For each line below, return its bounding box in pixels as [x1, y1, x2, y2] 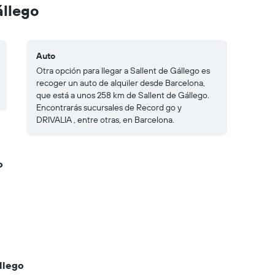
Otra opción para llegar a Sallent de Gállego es [36, 65, 210, 76]
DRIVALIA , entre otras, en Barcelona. [36, 114, 174, 125]
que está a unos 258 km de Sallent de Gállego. [36, 90, 209, 101]
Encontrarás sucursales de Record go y [36, 102, 182, 113]
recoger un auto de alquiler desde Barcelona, [36, 77, 205, 88]
